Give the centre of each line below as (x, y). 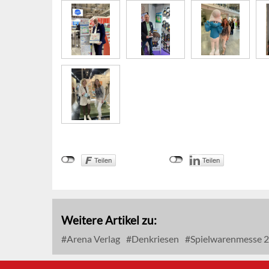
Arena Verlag (92, 239)
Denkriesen (154, 239)
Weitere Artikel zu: (109, 220)
